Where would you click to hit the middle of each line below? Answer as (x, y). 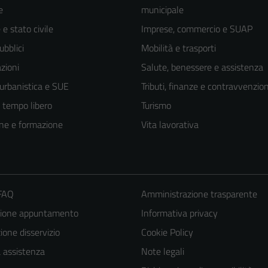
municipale (162, 10)
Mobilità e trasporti (179, 48)
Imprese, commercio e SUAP (197, 29)
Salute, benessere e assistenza (202, 67)
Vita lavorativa (170, 125)
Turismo (156, 106)
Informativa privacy (179, 213)
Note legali (162, 252)
